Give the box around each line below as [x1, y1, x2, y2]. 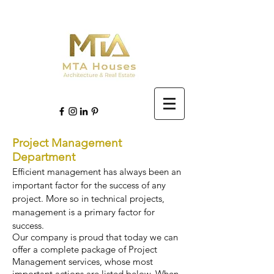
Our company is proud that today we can [12, 231, 178, 243]
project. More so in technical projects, [12, 193, 165, 204]
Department [12, 150, 75, 164]
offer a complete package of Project [12, 243, 157, 255]
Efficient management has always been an [12, 166, 181, 177]
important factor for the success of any [12, 179, 166, 191]
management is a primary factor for [12, 206, 155, 218]
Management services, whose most [12, 256, 153, 267]
